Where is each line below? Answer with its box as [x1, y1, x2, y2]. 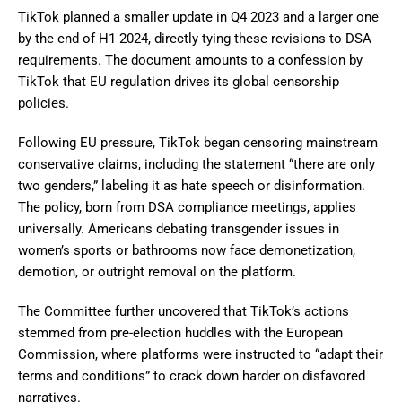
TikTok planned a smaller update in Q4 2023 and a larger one [18, 9, 379, 26]
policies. [18, 95, 69, 112]
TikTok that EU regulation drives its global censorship [18, 74, 339, 91]
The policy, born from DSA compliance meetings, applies [18, 199, 356, 216]
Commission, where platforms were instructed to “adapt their [18, 346, 383, 363]
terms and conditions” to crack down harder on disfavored [18, 368, 365, 385]
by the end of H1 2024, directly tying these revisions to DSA [18, 31, 371, 48]
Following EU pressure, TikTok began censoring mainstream [18, 135, 378, 152]
